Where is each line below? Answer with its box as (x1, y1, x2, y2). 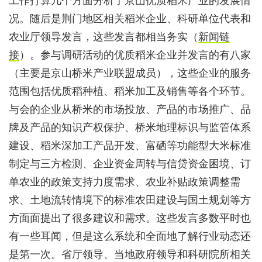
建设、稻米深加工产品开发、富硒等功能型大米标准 (9, 140, 251, 151)
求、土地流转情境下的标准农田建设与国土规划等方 (9, 194, 251, 206)
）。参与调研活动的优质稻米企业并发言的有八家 (19, 49, 251, 61)
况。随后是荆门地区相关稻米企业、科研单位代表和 (9, 13, 251, 25)
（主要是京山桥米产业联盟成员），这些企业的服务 (9, 67, 251, 79)
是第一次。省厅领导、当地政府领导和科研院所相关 (9, 249, 251, 260)
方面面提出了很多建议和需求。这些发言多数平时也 (9, 212, 251, 224)
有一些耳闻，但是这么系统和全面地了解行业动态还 (9, 230, 251, 242)
